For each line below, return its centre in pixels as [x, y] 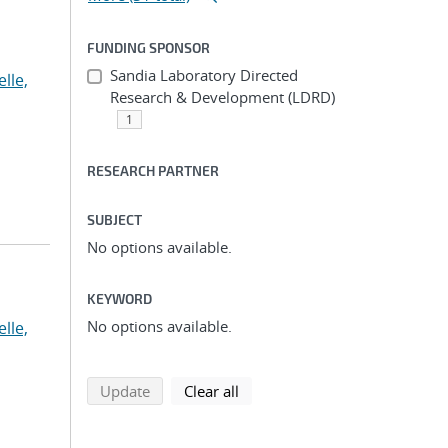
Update [125, 391]
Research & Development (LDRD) [222, 97]
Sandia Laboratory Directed [203, 75]
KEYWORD [119, 298]
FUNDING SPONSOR [148, 47]
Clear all [211, 391]
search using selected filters [243, 390]
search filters [282, 390]
